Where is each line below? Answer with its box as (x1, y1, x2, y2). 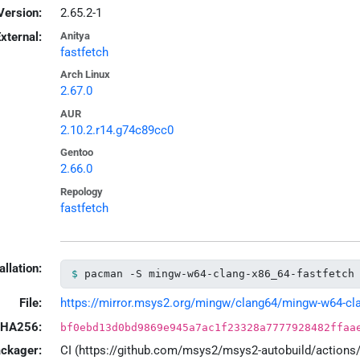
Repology (59, 185, 103, 198)
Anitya (59, 29, 90, 42)
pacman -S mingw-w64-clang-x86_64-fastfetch (84, 268, 354, 280)
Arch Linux (59, 68, 110, 81)
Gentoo (59, 146, 93, 159)
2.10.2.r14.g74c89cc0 (59, 122, 174, 137)
